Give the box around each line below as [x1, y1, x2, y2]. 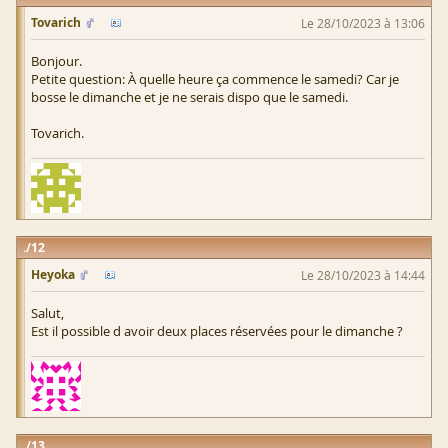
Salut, [31, 303, 64, 322]
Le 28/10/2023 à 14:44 [301, 266, 425, 283]
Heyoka [31, 265, 75, 283]
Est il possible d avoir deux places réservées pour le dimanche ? [31, 321, 403, 340]
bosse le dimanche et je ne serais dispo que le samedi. [31, 87, 348, 106]
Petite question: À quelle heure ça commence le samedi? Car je [31, 69, 399, 88]
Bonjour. [31, 51, 82, 70]
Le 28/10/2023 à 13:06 [301, 14, 425, 31]
